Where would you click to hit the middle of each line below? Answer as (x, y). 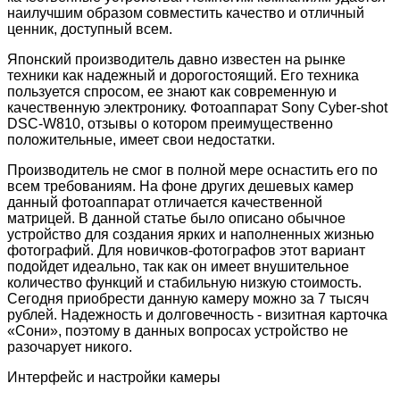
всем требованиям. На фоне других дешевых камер (180, 187)
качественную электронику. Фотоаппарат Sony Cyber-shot (197, 108)
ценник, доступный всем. (90, 29)
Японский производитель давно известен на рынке (176, 60)
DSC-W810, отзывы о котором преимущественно (170, 124)
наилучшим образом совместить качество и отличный (186, 13)
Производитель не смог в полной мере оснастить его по (192, 171)
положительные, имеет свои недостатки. (141, 140)
